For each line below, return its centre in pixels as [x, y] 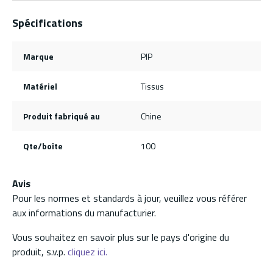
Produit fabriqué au [61, 116]
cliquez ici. [87, 252]
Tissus [152, 87]
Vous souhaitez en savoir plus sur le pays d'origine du [121, 237]
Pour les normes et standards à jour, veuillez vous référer [129, 198]
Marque [38, 57]
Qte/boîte [43, 146]
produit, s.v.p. [40, 252]
